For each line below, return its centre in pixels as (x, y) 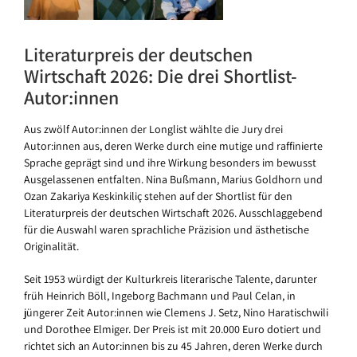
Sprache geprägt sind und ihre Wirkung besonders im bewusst (170, 163)
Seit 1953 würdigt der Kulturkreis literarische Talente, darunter (171, 279)
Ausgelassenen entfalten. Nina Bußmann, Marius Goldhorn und (173, 180)
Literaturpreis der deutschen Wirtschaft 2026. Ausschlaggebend (173, 213)
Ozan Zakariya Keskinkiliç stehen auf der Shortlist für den (158, 196)
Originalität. (51, 247)
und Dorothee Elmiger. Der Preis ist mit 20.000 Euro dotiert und (173, 330)
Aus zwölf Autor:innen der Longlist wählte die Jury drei (153, 129)
